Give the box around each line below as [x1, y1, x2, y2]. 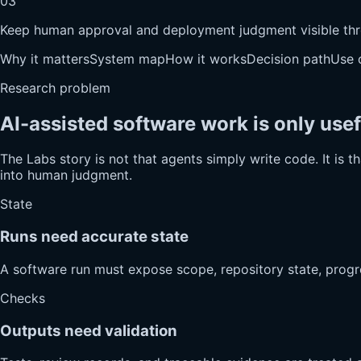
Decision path [247, 50, 330, 67]
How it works [165, 50, 247, 67]
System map [89, 50, 165, 67]
